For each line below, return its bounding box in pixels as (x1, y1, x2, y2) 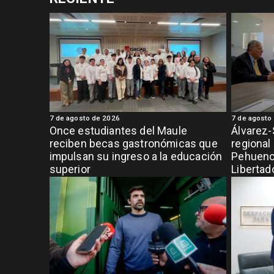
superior (49, 163, 91, 176)
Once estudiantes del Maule (49, 125, 187, 138)
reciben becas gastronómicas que (49, 138, 218, 150)
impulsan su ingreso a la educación (49, 150, 223, 163)
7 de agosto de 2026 (49, 114, 120, 123)
